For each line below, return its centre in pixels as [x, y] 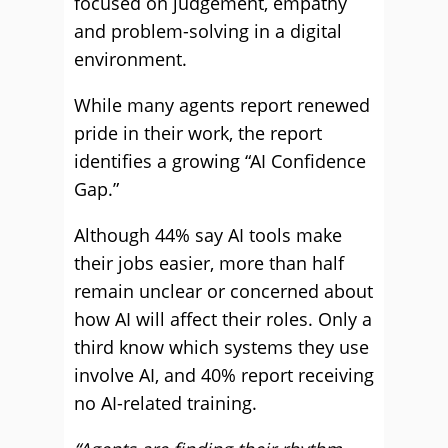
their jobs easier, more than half [209, 263]
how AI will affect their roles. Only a [223, 319]
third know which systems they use [221, 347]
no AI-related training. [165, 403]
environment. [130, 59]
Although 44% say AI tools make [208, 235]
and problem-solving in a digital [208, 31]
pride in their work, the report [198, 133]
